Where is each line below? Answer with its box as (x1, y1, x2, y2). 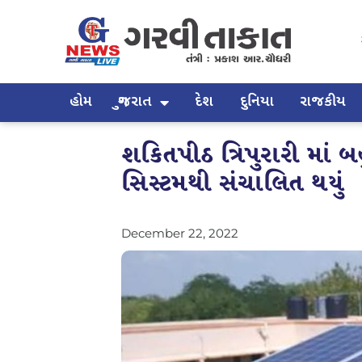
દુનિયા (239, 92, 274, 112)
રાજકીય (299, 92, 346, 112)
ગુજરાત (118, 92, 153, 112)
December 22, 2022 (121, 225, 238, 241)
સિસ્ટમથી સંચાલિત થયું (121, 166, 343, 202)
